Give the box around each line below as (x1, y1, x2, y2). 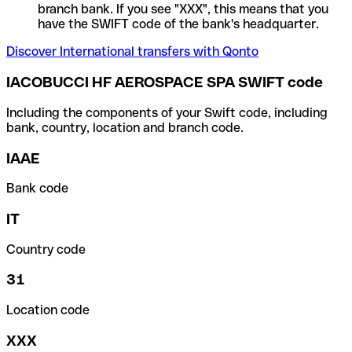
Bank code (6, 181, 68, 196)
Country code (6, 241, 86, 257)
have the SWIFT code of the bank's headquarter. (38, 16, 319, 32)
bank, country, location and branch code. (6, 119, 244, 135)
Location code (6, 302, 90, 318)
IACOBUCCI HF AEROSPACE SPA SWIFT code (6, 74, 323, 91)
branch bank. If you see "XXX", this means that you (38, 2, 328, 17)
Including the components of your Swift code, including (6, 104, 328, 120)
